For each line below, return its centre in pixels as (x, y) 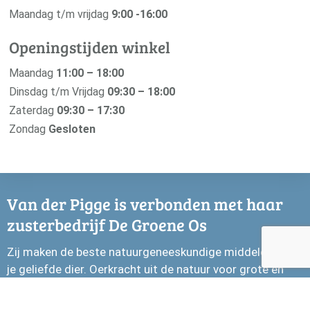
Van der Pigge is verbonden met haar (145, 203)
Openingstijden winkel (89, 46)
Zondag (28, 129)
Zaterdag (33, 110)
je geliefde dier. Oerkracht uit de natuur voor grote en (145, 269)
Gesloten (72, 129)
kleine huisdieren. (52, 286)
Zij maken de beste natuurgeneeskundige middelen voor (153, 252)
